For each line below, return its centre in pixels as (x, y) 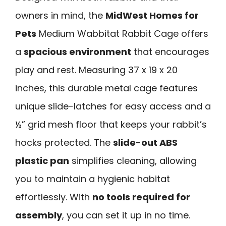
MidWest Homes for (152, 15)
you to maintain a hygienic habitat (93, 179)
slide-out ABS (145, 142)
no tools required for (141, 197)
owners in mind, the (60, 15)
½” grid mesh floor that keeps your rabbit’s (111, 124)
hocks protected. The (64, 142)
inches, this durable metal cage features (106, 88)
